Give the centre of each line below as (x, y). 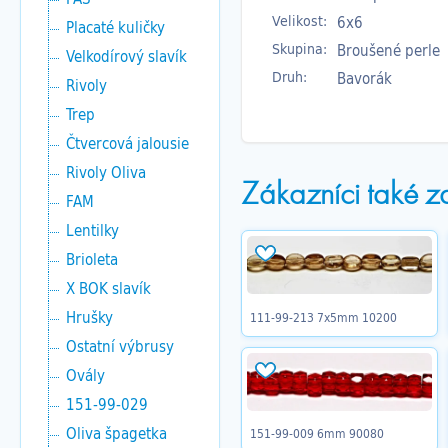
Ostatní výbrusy (120, 346)
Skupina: (299, 48)
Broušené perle (388, 49)
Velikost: (299, 20)
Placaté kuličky (115, 27)
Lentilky (92, 230)
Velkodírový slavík (126, 56)
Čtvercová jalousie (127, 143)
